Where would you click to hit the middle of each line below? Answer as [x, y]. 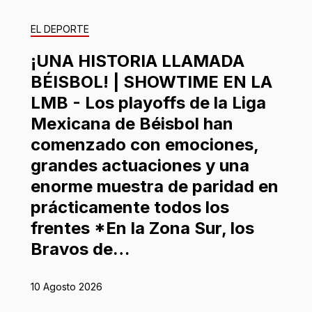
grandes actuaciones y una [140, 166]
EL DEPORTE [60, 29]
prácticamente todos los [130, 208]
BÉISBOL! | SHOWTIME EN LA [151, 82]
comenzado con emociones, [145, 145]
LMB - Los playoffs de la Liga [148, 103]
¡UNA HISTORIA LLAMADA [138, 61]
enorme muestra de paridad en [155, 187]
